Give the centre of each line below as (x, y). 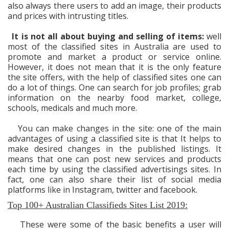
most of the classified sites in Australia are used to (114, 47)
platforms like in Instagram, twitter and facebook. (102, 190)
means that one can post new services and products (114, 159)
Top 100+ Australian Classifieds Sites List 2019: (98, 205)
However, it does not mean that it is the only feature (114, 67)
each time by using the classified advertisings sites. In (114, 169)
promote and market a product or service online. (114, 57)
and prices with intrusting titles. (68, 16)
